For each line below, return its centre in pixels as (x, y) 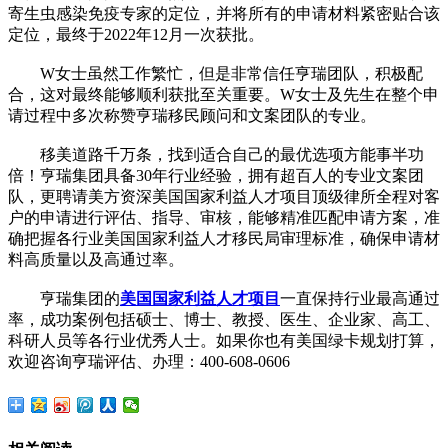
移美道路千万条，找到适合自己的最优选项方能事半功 (216, 154)
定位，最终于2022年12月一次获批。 (136, 34)
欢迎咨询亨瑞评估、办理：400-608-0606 (149, 361)
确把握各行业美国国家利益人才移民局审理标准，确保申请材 (224, 238)
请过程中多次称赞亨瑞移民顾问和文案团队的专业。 (192, 115)
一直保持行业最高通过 (360, 298)
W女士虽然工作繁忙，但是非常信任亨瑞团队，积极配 (215, 73)
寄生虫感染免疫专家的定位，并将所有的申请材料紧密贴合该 (224, 13)
